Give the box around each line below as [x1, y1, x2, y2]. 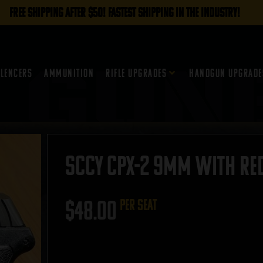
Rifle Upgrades [106, 67, 167, 79]
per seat [120, 197, 157, 213]
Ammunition [44, 67, 95, 79]
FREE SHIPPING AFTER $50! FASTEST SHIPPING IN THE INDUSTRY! [9, 5, 240, 19]
